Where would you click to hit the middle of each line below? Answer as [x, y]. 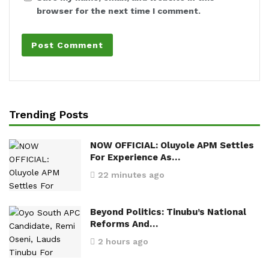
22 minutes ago [131, 175]
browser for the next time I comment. [119, 11]
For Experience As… [135, 157]
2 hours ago [123, 241]
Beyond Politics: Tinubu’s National [168, 212]
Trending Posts [49, 114]
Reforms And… [124, 224]
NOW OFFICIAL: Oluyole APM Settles [172, 145]
